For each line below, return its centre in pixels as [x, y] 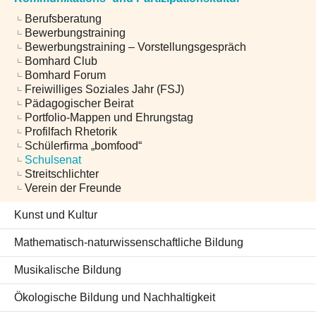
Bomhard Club [61, 61]
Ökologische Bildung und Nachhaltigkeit [115, 298]
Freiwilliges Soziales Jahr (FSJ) [104, 90]
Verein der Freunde [73, 188]
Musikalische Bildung [68, 270]
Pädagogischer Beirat [79, 104]
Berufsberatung [63, 19]
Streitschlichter [62, 174]
